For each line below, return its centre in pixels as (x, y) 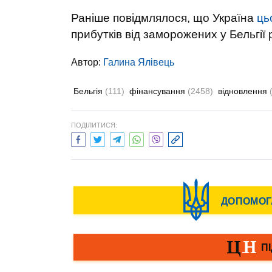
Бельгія (89, 91)
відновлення (244, 91)
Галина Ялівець (139, 62)
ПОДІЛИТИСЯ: (94, 125)
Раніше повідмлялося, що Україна (164, 18)
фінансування (158, 91)
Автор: (87, 62)
